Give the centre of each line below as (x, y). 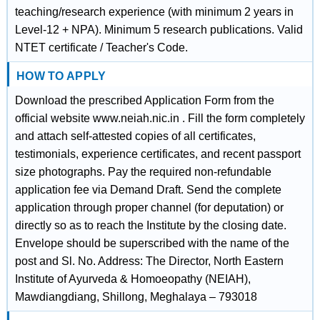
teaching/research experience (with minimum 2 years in (154, 12)
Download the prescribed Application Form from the (144, 100)
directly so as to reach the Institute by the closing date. (150, 225)
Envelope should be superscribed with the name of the (152, 243)
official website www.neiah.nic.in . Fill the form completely (160, 118)
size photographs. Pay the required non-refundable (143, 172)
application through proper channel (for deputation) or (149, 207)
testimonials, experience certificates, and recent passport (157, 154)
